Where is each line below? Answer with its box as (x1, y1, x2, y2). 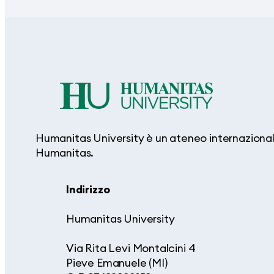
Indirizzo (66, 182, 110, 196)
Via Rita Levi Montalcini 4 (66, 240, 196, 255)
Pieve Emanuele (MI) (66, 255, 168, 270)
